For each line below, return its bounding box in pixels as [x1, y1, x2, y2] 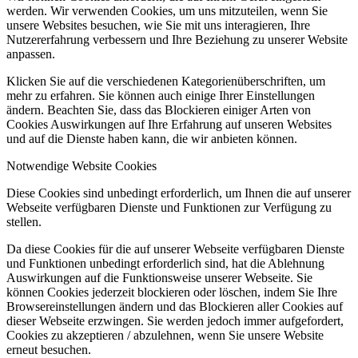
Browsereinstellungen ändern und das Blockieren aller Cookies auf [6, 300, 343, 314]
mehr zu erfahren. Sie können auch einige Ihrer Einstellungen [6, 89, 315, 103]
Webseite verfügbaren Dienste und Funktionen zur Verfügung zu [6, 201, 332, 215]
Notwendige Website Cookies [6, 159, 157, 173]
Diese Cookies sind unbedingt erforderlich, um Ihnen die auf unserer [6, 186, 351, 201]
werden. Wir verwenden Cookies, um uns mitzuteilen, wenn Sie [6, 4, 328, 18]
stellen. [6, 215, 42, 229]
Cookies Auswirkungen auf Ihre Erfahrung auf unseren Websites [6, 117, 332, 132]
